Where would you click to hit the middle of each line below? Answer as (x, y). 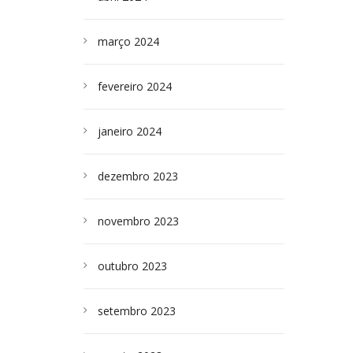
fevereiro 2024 (135, 86)
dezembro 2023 (138, 176)
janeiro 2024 (130, 131)
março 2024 (128, 41)
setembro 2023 (137, 311)
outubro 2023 (132, 266)
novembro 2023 (138, 221)
